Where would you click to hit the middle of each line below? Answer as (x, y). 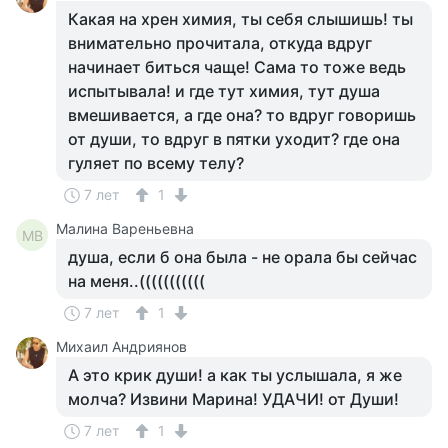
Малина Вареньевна (125, 228)
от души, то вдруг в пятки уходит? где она (234, 139)
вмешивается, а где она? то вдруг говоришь (242, 115)
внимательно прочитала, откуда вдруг (220, 43)
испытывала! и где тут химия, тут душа (224, 91)
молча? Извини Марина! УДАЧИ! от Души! (233, 399)
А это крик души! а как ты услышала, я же (235, 375)
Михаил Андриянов (121, 346)
